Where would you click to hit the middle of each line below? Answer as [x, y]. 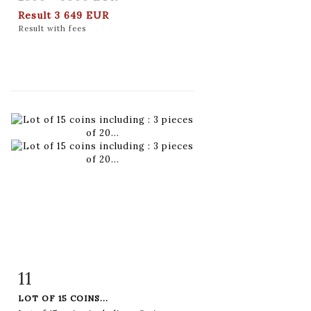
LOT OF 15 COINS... [63, 298]
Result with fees [52, 28]
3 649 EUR [82, 15]
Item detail [62, 276]
